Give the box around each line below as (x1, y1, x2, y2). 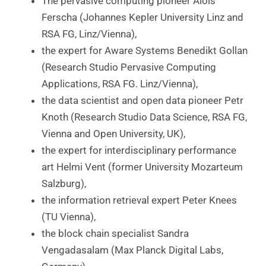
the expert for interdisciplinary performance (41, 144, 236, 157)
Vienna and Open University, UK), (41, 128, 185, 140)
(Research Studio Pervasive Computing (41, 61, 216, 74)
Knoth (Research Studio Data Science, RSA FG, (41, 111, 247, 123)
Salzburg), (41, 178, 86, 190)
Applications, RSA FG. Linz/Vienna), (41, 78, 198, 90)
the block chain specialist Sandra (41, 227, 189, 240)
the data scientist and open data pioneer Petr (41, 94, 243, 107)
